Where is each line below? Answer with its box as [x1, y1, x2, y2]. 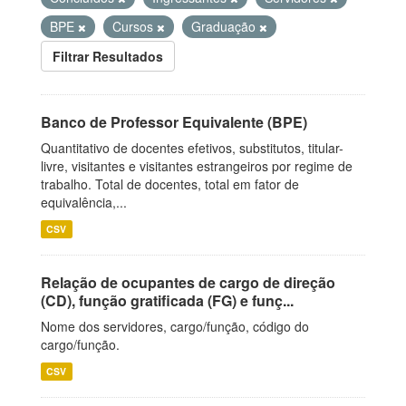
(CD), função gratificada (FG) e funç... [41, 290, 294, 311]
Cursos [112, 17, 157, 35]
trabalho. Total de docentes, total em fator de [41, 175, 299, 193]
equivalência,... [41, 193, 127, 211]
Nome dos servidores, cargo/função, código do [41, 317, 309, 335]
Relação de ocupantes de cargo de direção [41, 272, 335, 293]
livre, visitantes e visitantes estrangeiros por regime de [41, 157, 353, 175]
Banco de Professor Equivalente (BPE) [41, 111, 307, 132]
